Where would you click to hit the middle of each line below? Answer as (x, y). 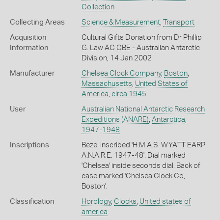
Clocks (125, 202)
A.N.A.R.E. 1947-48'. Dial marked (133, 155)
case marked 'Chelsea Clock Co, (133, 176)
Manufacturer (32, 73)
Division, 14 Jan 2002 (116, 58)
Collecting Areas (37, 22)
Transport (179, 22)
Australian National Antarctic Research (143, 109)
